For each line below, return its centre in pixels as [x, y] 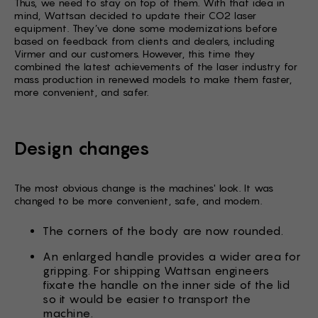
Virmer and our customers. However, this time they [135, 54]
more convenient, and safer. [82, 92]
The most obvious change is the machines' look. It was [144, 188]
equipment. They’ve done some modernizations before [146, 28]
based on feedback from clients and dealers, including [145, 41]
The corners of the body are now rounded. [163, 231]
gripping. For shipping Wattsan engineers [156, 271]
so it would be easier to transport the [147, 299]
